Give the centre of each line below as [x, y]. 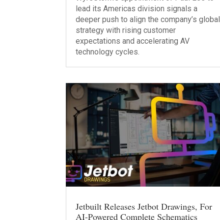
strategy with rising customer [126, 30]
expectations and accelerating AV [133, 41]
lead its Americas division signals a [137, 9]
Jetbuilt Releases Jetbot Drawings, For [144, 206]
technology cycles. [108, 52]
